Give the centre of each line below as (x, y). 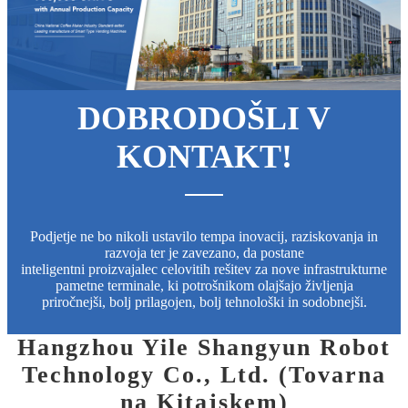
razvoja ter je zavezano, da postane (204, 252)
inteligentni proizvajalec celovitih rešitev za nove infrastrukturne (204, 269)
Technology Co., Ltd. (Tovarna (204, 374)
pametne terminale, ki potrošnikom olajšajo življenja (204, 285)
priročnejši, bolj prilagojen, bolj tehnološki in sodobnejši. (204, 301)
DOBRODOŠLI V (204, 118)
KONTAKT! (204, 156)
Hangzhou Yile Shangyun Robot (204, 347)
